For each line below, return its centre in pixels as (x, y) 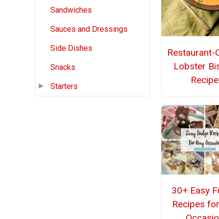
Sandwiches (71, 10)
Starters (64, 87)
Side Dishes (71, 48)
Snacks (63, 67)
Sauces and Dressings (89, 29)
